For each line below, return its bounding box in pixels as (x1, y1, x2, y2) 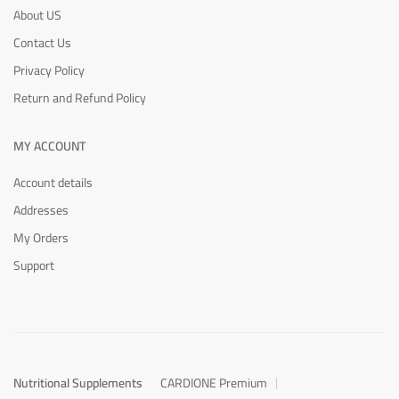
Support (13, 253, 54, 277)
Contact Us (13, 30, 71, 54)
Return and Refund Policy (13, 85, 146, 110)
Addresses (13, 198, 69, 222)
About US (13, 3, 61, 27)
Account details (13, 170, 93, 194)
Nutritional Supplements (13, 370, 142, 395)
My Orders (13, 225, 69, 249)
